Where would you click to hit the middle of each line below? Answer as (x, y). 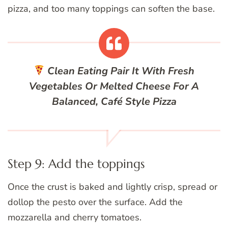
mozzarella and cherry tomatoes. (75, 218)
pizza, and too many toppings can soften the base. (111, 9)
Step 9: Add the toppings (76, 164)
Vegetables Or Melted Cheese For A (114, 87)
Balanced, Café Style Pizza (114, 102)
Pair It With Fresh (151, 71)
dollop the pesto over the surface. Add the (95, 202)
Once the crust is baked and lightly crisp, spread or (112, 187)
